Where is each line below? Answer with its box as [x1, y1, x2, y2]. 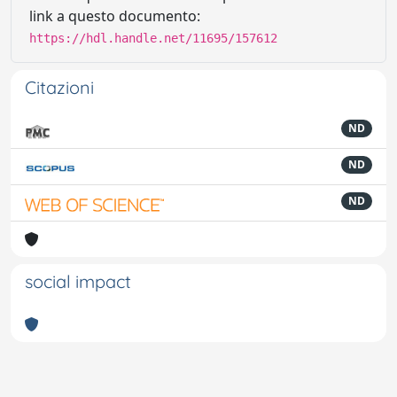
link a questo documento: [29, 5, 200, 26]
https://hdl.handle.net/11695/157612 [29, 30, 277, 45]
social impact [25, 269, 131, 292]
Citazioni [25, 75, 94, 98]
